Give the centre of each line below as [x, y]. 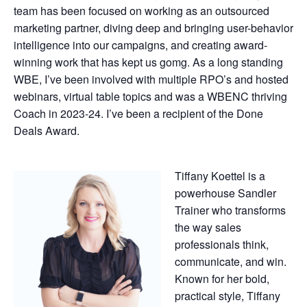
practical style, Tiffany [228, 295]
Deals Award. [47, 130]
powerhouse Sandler [225, 193]
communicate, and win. [231, 261]
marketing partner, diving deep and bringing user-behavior [153, 27]
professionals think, [222, 244]
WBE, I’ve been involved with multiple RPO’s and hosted [151, 79]
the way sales [208, 227]
